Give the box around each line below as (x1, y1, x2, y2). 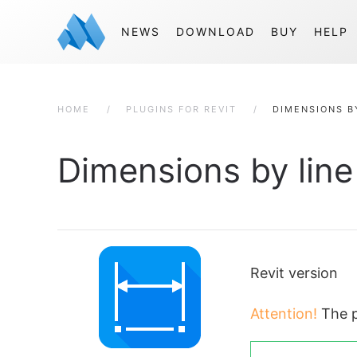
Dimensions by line (57, 150, 353, 190)
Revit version (250, 264, 338, 281)
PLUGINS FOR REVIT (126, 104, 237, 115)
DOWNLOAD (176, 25, 255, 38)
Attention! (250, 305, 317, 322)
